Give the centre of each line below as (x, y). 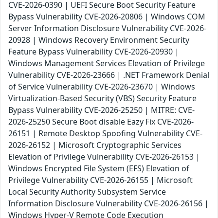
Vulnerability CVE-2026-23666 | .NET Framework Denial (109, 75)
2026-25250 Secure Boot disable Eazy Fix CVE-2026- (101, 122)
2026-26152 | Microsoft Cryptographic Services (95, 145)
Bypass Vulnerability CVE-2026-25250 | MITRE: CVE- (101, 110)
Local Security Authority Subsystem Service (87, 192)
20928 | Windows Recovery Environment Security (99, 40)
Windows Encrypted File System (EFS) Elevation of (99, 169)
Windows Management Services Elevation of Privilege (107, 64)
